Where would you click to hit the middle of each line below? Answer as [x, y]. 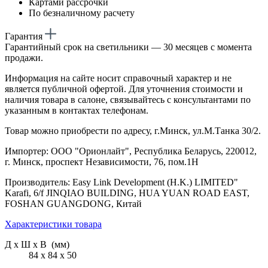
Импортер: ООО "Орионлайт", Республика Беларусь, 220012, [131, 151]
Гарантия [25, 36]
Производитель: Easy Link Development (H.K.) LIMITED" [121, 182]
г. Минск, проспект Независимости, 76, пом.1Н [102, 162]
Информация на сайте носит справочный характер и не [118, 78]
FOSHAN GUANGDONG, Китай [73, 203]
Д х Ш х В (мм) [37, 244]
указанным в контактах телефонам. [77, 110]
